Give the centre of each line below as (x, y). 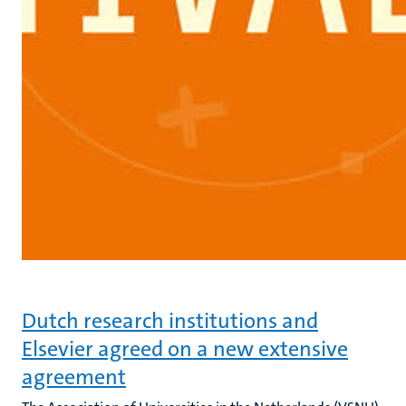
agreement (74, 377)
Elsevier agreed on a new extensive (185, 349)
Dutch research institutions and (170, 321)
